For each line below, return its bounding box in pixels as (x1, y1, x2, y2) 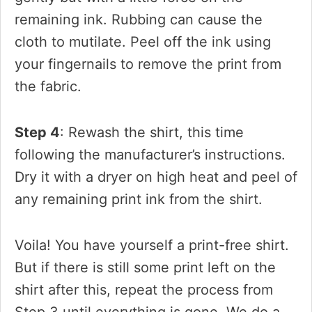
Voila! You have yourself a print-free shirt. (15, 237, 289, 253)
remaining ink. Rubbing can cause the (15, 11, 263, 28)
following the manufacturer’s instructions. (15, 146, 286, 163)
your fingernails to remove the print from (15, 56, 281, 72)
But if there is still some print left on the (15, 259, 276, 276)
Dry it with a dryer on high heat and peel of (15, 169, 297, 185)
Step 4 (15, 124, 60, 141)
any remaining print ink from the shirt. (15, 191, 263, 208)
